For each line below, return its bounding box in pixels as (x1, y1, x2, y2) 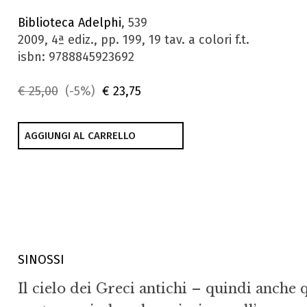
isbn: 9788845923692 (17, 49, 134, 64)
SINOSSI (17, 251, 64, 267)
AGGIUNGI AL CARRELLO (24, 130, 136, 142)
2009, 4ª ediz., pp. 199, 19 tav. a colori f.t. (17, 32, 249, 47)
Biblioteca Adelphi (17, 15, 121, 30)
